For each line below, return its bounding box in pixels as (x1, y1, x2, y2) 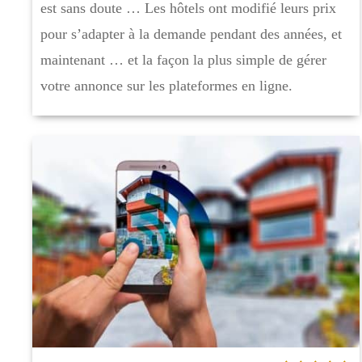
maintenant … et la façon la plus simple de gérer (40, 52, 326, 69)
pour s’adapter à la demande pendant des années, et (40, 26, 342, 43)
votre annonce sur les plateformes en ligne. (40, 78, 293, 95)
